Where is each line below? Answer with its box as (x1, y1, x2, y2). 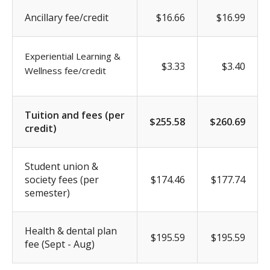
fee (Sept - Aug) (25, 237, 95, 251)
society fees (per (25, 172, 99, 186)
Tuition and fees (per (25, 108, 125, 122)
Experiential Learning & (25, 49, 121, 62)
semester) (25, 186, 70, 199)
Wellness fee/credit (25, 64, 106, 77)
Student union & (25, 159, 98, 173)
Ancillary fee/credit (25, 10, 108, 24)
